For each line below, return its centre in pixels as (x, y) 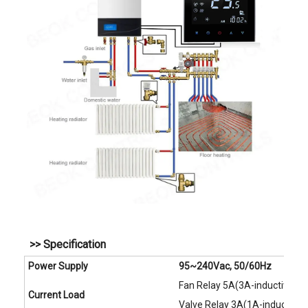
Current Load (56, 295)
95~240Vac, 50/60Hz (225, 266)
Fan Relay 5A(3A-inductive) (238, 286)
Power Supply (58, 266)
